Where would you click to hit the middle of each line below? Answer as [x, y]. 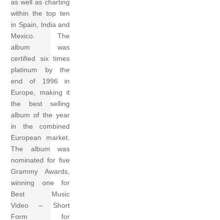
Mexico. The [41, 36]
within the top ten [41, 14]
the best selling [41, 104]
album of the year [41, 115]
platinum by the [41, 70]
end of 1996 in [41, 81]
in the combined [41, 126]
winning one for [41, 183]
